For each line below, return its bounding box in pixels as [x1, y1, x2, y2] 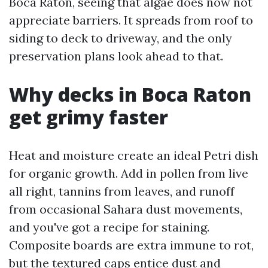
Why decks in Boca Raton [9, 81, 251, 107]
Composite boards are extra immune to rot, [9, 237, 254, 252]
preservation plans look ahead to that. [9, 48, 223, 63]
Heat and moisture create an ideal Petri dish [9, 148, 258, 163]
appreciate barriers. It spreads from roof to [9, 13, 253, 28]
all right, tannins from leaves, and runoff [9, 184, 234, 199]
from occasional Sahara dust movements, [9, 202, 242, 217]
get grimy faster [9, 104, 168, 130]
